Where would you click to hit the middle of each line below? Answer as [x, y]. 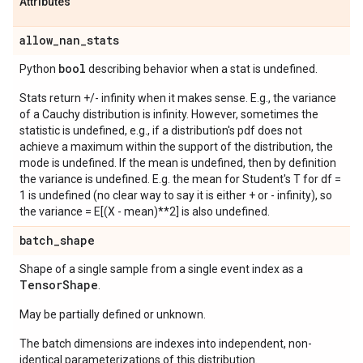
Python [39, 69]
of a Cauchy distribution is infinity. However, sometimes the [169, 114]
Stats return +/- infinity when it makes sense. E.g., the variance [178, 98]
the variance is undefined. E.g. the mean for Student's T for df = [180, 179]
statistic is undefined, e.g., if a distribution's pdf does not [161, 130]
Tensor [41, 285]
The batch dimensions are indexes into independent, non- [166, 344]
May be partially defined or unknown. [113, 314]
